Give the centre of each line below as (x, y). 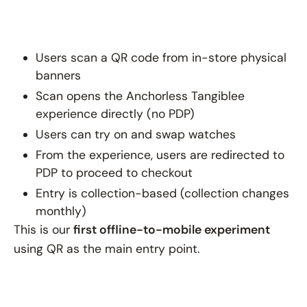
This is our (44, 229)
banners (58, 75)
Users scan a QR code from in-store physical (161, 57)
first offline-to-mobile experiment (172, 229)
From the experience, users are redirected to (160, 155)
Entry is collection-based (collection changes (162, 193)
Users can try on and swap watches (136, 134)
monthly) (61, 211)
